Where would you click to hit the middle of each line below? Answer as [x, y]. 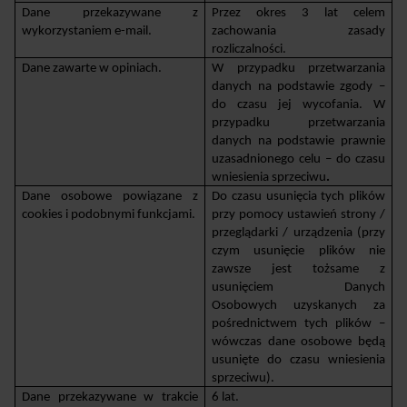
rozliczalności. [249, 49]
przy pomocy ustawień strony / [298, 214]
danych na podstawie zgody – [298, 86]
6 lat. [226, 397]
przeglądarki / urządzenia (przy [298, 233]
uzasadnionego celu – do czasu [298, 159]
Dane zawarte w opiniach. [92, 68]
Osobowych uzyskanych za [298, 305]
